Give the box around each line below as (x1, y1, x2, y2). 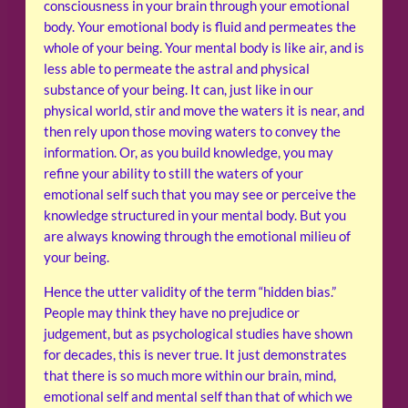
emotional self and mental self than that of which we (44, 389, 352, 405)
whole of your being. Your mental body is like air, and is (44, 40, 364, 56)
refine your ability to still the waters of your (44, 166, 303, 182)
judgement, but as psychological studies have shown (44, 326, 352, 342)
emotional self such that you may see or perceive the (44, 187, 356, 203)
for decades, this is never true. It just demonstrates (44, 347, 347, 363)
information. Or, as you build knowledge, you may (44, 145, 333, 161)
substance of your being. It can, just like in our (44, 82, 313, 98)
